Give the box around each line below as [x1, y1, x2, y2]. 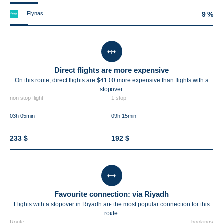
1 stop [111, 95, 126, 101]
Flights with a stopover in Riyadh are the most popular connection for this [13, 201, 210, 208]
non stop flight [10, 95, 43, 101]
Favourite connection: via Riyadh [54, 190, 169, 198]
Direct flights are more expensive [54, 66, 169, 74]
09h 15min [111, 113, 136, 119]
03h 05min [10, 113, 35, 119]
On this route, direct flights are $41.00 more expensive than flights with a [14, 77, 209, 84]
